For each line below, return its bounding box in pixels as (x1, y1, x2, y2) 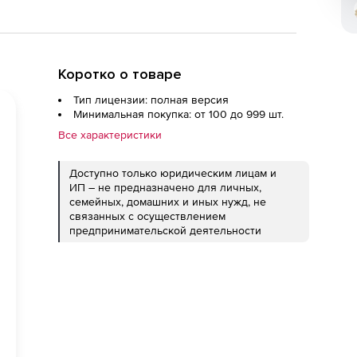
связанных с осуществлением (69, 210, 226, 222)
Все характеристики (58, 128, 162, 141)
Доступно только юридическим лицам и (69, 167, 277, 179)
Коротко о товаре (58, 65, 182, 83)
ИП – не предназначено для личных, (69, 181, 261, 194)
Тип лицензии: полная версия (73, 93, 229, 106)
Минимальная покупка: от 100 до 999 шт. (73, 108, 284, 120)
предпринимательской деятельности (69, 224, 261, 237)
